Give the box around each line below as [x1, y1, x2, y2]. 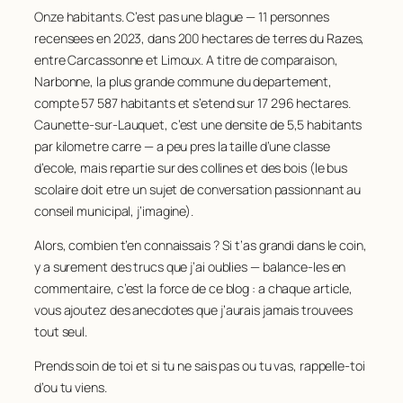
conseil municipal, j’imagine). [34, 201, 193, 219]
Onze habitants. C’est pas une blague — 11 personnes [34, 7, 329, 25]
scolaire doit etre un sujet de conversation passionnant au [34, 180, 362, 198]
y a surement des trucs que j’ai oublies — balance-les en [34, 258, 346, 276]
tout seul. [34, 323, 88, 341]
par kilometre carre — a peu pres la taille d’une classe [34, 137, 330, 155]
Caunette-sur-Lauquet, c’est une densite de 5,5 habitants [34, 115, 363, 133]
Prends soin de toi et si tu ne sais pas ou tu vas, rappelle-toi [34, 357, 365, 375]
